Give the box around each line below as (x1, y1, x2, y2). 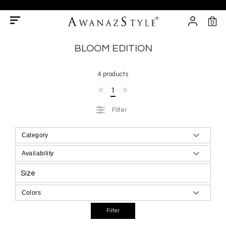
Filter (112, 106, 127, 114)
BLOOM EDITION (74, 43, 152, 53)
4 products (98, 71, 128, 78)
